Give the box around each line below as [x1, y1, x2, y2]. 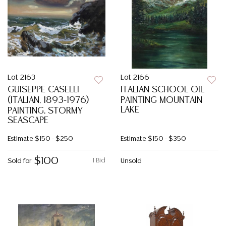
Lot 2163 [8, 74, 35, 81]
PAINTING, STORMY [8, 106, 83, 116]
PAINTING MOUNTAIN [121, 96, 202, 105]
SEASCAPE [8, 116, 48, 125]
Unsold [121, 158, 142, 164]
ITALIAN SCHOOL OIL [121, 85, 204, 94]
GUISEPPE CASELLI [8, 85, 79, 94]
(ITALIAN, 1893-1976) [8, 96, 89, 105]
